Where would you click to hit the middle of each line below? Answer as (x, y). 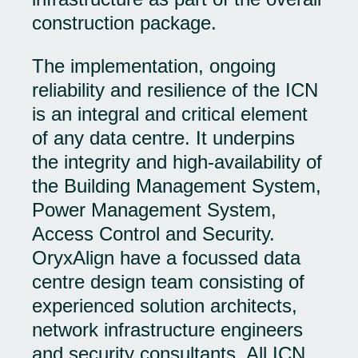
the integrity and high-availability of (177, 162)
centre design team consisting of (168, 282)
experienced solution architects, (165, 306)
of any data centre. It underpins (163, 138)
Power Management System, (154, 210)
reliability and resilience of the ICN (175, 90)
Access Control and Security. (153, 234)
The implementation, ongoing (154, 66)
